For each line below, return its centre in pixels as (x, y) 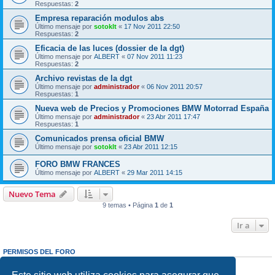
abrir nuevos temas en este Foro (84, 263)
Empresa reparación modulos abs (99, 18)
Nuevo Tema (32, 194)
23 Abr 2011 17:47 (173, 116)
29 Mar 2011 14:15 (155, 172)
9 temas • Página (128, 205)
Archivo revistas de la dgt (83, 78)
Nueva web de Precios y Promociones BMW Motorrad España (152, 108)
